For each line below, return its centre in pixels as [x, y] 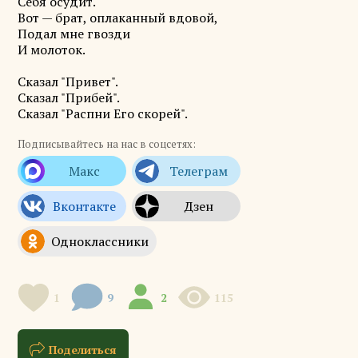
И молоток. [52, 50]
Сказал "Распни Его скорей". [103, 113]
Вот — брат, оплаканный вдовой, [119, 18]
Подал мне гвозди [75, 34]
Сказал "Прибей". [70, 97]
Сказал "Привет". [69, 82]
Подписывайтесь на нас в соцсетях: [106, 144]
